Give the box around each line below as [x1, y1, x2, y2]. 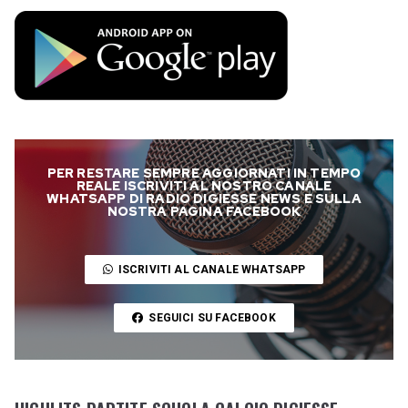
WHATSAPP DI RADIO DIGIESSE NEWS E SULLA [46, 189, 362, 207]
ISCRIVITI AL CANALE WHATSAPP [117, 262, 306, 276]
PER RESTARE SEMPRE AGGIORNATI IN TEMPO [46, 164, 362, 181]
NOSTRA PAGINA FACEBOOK [107, 202, 301, 219]
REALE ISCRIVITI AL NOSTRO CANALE [76, 177, 332, 194]
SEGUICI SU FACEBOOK [148, 311, 276, 324]
